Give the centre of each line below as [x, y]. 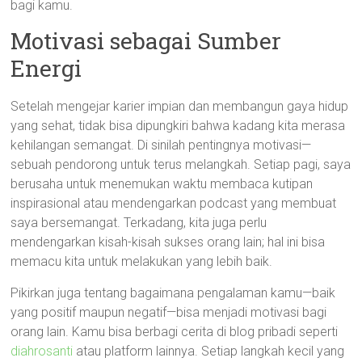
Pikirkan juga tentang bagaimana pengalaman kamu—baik [173, 293]
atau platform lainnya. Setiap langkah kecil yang [209, 351]
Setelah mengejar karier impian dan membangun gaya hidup [180, 106]
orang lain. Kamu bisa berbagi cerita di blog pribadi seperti [175, 332]
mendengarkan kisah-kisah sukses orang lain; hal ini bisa [168, 242]
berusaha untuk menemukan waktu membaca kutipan [162, 184]
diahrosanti [42, 351]
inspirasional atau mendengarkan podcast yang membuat [174, 203]
